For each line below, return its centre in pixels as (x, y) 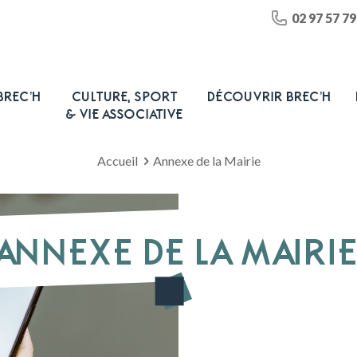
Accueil (117, 161)
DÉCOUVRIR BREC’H (270, 96)
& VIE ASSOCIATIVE (125, 114)
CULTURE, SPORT (125, 96)
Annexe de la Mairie (206, 161)
